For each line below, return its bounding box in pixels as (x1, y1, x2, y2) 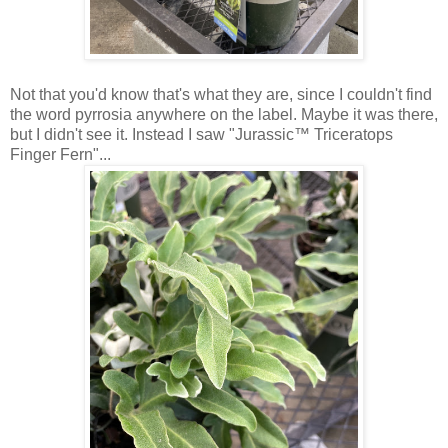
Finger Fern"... (10, 145, 111, 163)
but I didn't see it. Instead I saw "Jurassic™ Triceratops (10, 125, 393, 143)
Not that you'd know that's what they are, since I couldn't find (10, 85, 432, 103)
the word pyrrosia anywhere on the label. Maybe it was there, (10, 105, 438, 123)
